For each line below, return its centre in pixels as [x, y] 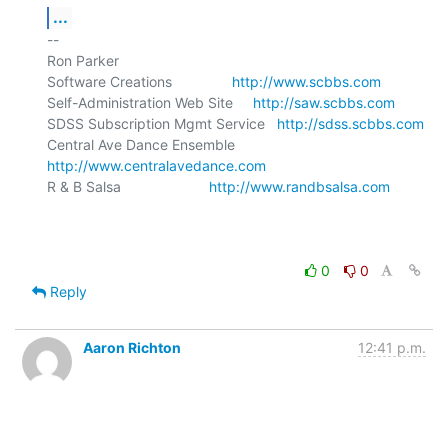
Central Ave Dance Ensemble [249, 144]
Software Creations [139, 81]
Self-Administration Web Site [150, 102]
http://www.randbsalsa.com [299, 186]
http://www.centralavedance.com [156, 165]
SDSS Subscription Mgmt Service [162, 123]
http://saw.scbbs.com [324, 102]
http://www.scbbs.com [306, 81]
